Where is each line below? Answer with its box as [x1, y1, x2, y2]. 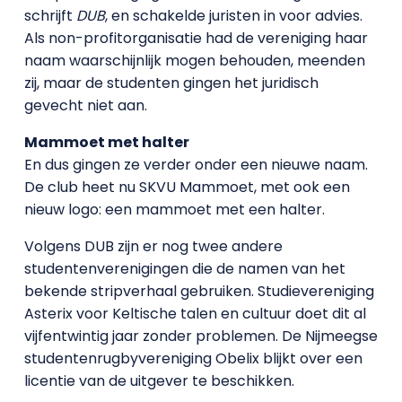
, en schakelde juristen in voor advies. [104, 4, 363, 26]
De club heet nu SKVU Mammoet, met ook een [23, 176, 350, 197]
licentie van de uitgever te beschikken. [23, 370, 294, 391]
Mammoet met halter [23, 131, 189, 153]
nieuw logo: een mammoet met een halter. [23, 198, 328, 220]
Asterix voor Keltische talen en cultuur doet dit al [23, 302, 366, 324]
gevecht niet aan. [23, 94, 147, 116]
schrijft [23, 4, 76, 26]
